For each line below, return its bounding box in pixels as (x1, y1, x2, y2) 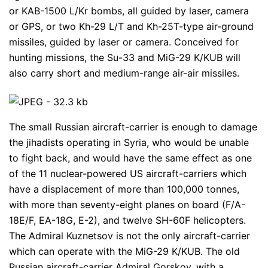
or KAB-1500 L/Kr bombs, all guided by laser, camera (9, 4, 249, 17)
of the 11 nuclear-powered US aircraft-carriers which (9, 167, 246, 179)
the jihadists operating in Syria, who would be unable (9, 136, 249, 148)
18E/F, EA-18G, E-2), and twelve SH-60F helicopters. (9, 214, 246, 226)
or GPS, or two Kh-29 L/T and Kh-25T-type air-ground (9, 20, 254, 32)
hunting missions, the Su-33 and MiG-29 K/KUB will (9, 51, 240, 63)
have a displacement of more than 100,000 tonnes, (9, 182, 239, 195)
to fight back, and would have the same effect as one (9, 151, 252, 164)
